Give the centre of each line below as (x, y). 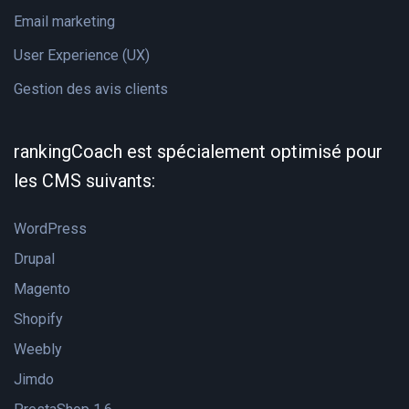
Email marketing (64, 21)
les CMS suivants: (84, 181)
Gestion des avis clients (91, 89)
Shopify (38, 319)
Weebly (38, 349)
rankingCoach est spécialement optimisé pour (198, 152)
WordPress (50, 229)
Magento (42, 289)
